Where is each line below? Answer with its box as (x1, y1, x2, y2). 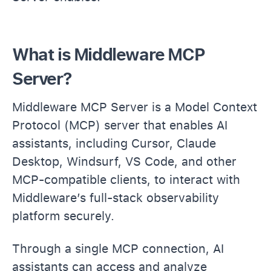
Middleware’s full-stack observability (12, 190, 219, 205)
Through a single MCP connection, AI (12, 241, 224, 256)
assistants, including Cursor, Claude (12, 135, 216, 151)
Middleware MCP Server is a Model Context (12, 99, 257, 114)
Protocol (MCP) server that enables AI (12, 117, 227, 132)
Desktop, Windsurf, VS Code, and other (12, 154, 237, 169)
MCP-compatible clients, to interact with (12, 172, 240, 187)
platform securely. (12, 208, 114, 223)
